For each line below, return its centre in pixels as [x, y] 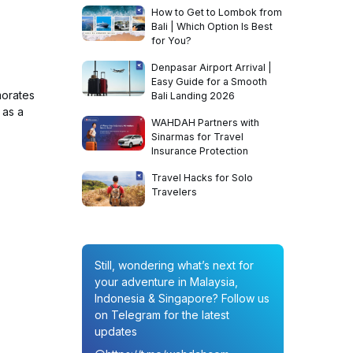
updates [116, 332]
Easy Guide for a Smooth [209, 82]
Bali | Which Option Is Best [212, 26]
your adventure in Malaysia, [166, 282]
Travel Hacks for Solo [202, 178]
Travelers [174, 192]
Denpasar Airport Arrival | [212, 67]
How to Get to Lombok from [217, 12]
